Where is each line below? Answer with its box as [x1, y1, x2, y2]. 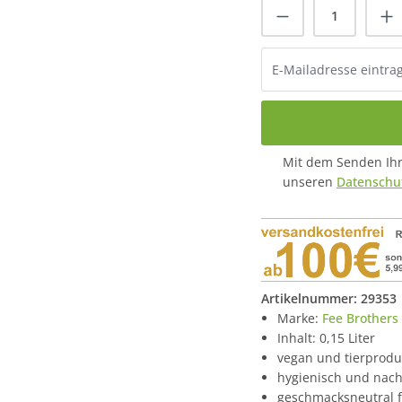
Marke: [277, 310, 322, 328]
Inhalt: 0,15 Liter [277, 329, 375, 347]
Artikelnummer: [261, 290, 361, 308]
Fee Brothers [322, 310, 398, 328]
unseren [283, 173, 336, 190]
